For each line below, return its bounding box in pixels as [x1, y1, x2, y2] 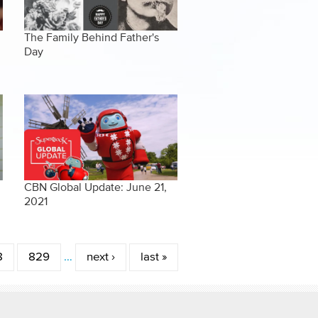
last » [140, 251, 167, 264]
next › [86, 251, 115, 264]
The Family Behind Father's [24, 31, 159, 43]
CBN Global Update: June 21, [24, 182, 167, 194]
